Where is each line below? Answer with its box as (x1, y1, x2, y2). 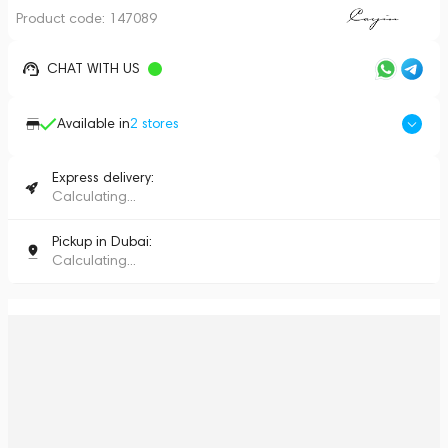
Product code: (16, 10, 109, 27)
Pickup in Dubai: (52, 233, 152, 250)
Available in (57, 115, 130, 132)
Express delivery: (52, 169, 154, 186)
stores (138, 115, 179, 132)
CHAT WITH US (47, 60, 140, 77)
